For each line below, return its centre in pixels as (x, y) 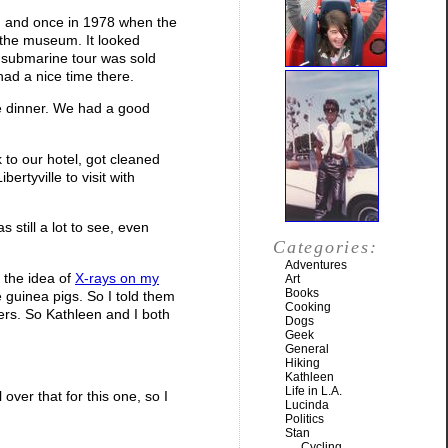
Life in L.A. (313, 391)
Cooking (308, 307)
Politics (304, 419)
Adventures (316, 265)
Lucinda (307, 405)
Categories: (325, 247)
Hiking (302, 363)
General (307, 349)
